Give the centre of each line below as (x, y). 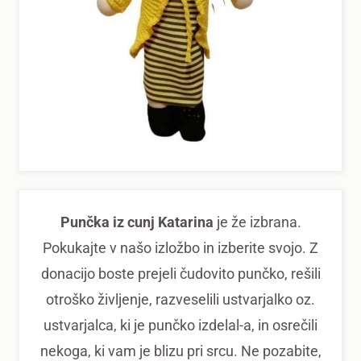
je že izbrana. (257, 222)
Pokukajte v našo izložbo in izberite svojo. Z (180, 248)
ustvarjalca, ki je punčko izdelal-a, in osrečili (180, 325)
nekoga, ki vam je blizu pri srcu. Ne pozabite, (180, 351)
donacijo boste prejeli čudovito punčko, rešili (180, 274)
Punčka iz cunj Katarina (137, 222)
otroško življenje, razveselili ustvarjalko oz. (180, 299)
